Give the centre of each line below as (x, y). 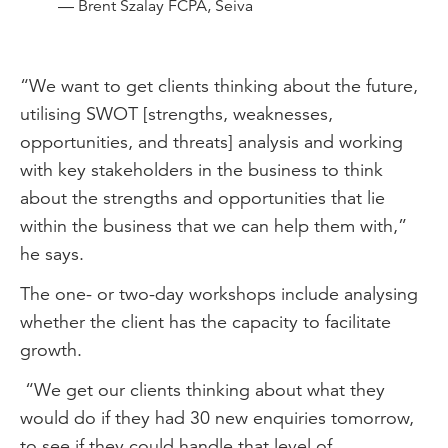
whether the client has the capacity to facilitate (205, 321)
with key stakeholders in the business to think (201, 169)
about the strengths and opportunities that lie (202, 197)
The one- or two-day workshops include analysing (219, 293)
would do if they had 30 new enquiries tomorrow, (217, 417)
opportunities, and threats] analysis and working (211, 141)
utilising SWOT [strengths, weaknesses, (176, 113)
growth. (51, 349)
